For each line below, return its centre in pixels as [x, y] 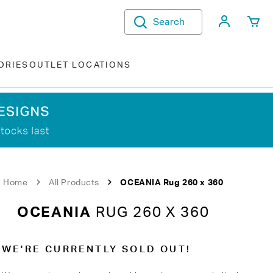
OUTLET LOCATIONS [80, 65]
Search [169, 22]
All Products [74, 182]
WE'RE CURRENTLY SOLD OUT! [97, 249]
